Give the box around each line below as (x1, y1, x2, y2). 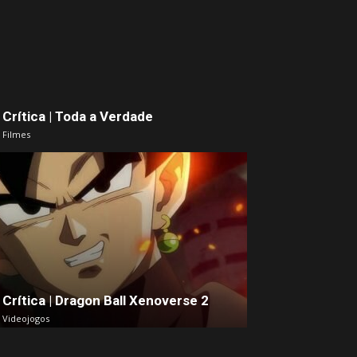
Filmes (2, 127, 30, 140)
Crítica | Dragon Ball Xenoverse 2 (2, 292, 209, 308)
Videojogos (2, 312, 49, 324)
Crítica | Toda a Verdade (2, 108, 153, 124)
